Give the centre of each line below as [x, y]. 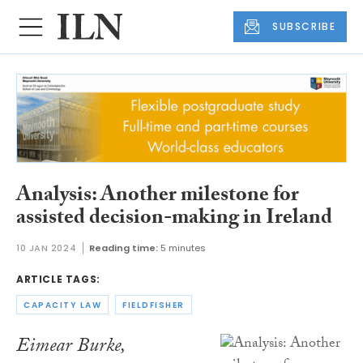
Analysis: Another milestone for [158, 196]
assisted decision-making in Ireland [174, 219]
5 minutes [184, 248]
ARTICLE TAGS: [58, 280]
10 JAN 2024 [47, 248]
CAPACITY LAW [62, 305]
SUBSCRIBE [304, 27]
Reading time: [124, 248]
